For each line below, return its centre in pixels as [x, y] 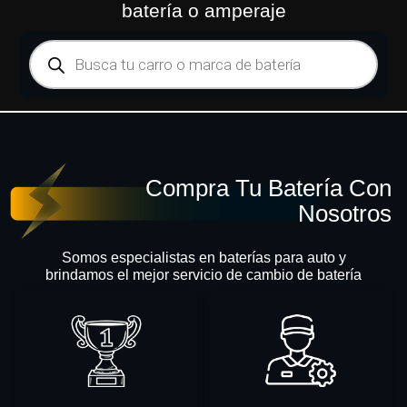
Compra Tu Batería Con [268, 188]
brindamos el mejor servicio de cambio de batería [203, 274]
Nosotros [345, 213]
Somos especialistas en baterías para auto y [203, 257]
